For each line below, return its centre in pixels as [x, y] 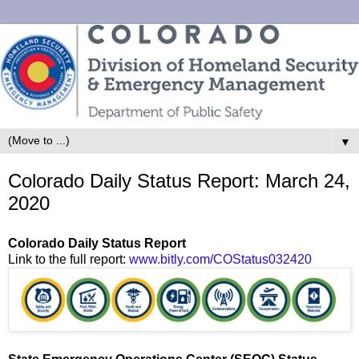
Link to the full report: [69, 259]
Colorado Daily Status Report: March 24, [179, 180]
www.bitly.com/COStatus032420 [220, 259]
